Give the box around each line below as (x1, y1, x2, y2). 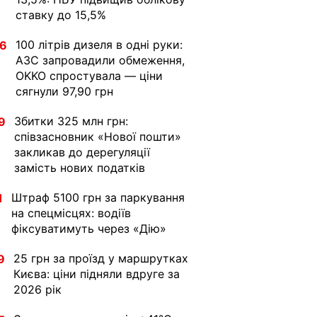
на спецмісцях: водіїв (11, 206, 131, 220)
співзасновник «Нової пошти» (14, 129, 181, 144)
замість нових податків (14, 161, 145, 175)
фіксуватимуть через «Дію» (11, 221, 166, 236)
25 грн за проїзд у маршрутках (13, 251, 188, 265)
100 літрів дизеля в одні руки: (16, 38, 183, 52)
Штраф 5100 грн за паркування (11, 190, 185, 204)
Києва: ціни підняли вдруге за (13, 267, 180, 281)
